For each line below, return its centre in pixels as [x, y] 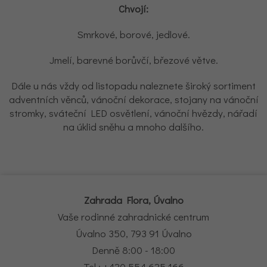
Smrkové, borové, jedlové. [133, 34]
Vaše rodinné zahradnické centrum [133, 217]
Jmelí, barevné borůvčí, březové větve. [133, 60]
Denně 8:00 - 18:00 [133, 250]
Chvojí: [133, 9]
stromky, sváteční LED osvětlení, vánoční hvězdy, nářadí [133, 113]
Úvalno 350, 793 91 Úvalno [133, 233]
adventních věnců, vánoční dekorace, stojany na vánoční [133, 99]
